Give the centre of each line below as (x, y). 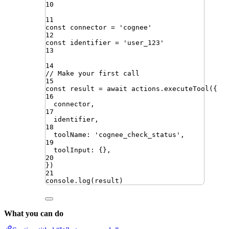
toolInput (72, 150)
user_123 (144, 43)
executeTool (187, 89)
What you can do (34, 214)
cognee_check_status (138, 135)
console (60, 181)
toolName (70, 135)
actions (146, 89)
